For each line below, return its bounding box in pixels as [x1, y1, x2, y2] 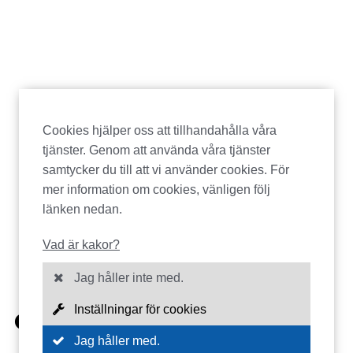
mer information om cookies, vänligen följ [43, 182, 270, 196]
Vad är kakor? [43, 237, 120, 251]
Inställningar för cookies [74, 302, 206, 316]
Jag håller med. [74, 333, 160, 347]
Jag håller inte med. [74, 270, 184, 284]
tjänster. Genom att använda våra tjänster [43, 143, 270, 157]
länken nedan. [43, 202, 122, 216]
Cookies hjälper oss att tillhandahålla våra [43, 123, 277, 137]
